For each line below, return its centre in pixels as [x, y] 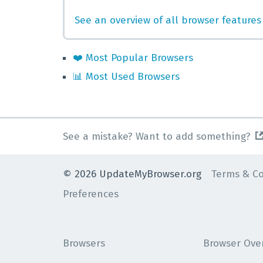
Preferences [91, 194]
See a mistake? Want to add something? [157, 136]
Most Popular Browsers [139, 58]
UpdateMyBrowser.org [149, 174]
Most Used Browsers [133, 76]
